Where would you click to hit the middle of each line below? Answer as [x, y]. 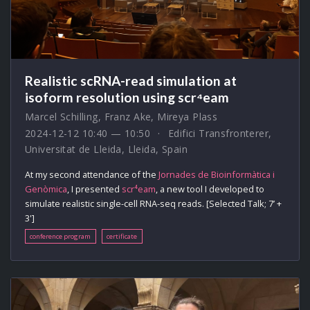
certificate [122, 236]
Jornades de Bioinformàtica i [217, 175]
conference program [61, 236]
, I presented [94, 189]
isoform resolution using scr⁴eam [127, 98]
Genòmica [46, 189]
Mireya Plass [188, 117]
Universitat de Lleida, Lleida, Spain [107, 149]
